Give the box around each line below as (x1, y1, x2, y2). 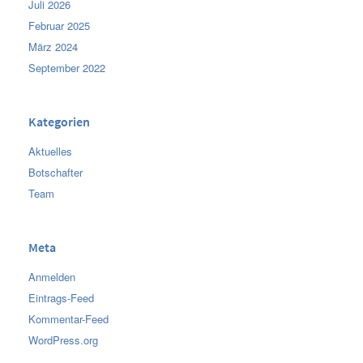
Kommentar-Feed (28, 310, 109, 327)
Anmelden (28, 268, 75, 284)
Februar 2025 (28, 17, 90, 33)
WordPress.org (28, 331, 98, 348)
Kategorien (28, 113, 90, 130)
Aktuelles (28, 143, 72, 159)
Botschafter (28, 164, 83, 180)
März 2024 (28, 38, 78, 54)
